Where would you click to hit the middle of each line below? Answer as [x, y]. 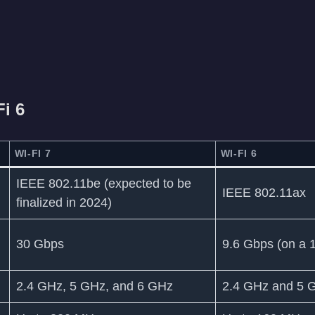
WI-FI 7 [33, 154]
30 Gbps [40, 244]
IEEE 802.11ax [264, 193]
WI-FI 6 [239, 154]
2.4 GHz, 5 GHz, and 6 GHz [94, 287]
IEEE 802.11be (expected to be [103, 184]
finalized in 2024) [64, 203]
